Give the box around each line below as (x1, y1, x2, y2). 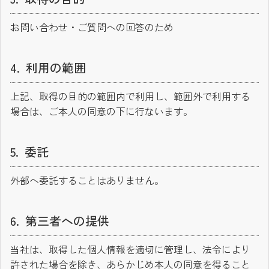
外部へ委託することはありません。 (10, 173, 164, 188)
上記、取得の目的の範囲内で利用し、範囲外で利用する (10, 89, 250, 104)
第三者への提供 (25, 212, 109, 230)
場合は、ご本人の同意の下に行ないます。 (10, 104, 193, 119)
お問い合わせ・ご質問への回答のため (10, 20, 174, 35)
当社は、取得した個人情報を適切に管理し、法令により (10, 242, 250, 257)
